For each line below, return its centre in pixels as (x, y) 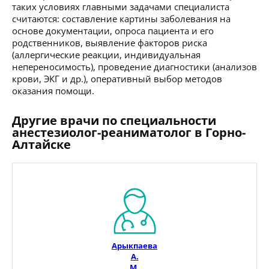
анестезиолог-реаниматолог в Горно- (129, 132)
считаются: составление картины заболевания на (121, 18)
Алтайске (41, 144)
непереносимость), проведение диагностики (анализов (134, 66)
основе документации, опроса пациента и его (113, 30)
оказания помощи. (53, 90)
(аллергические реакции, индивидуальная (106, 54)
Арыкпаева (134, 245)
